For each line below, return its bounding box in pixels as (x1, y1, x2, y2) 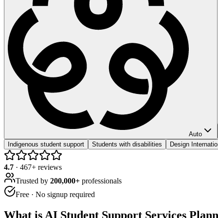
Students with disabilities (92, 140, 162, 148)
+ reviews (32, 163, 62, 171)
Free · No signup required (16, 190, 95, 199)
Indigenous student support (8, 140, 84, 148)
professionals (80, 176, 122, 185)
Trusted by (16, 176, 50, 185)
